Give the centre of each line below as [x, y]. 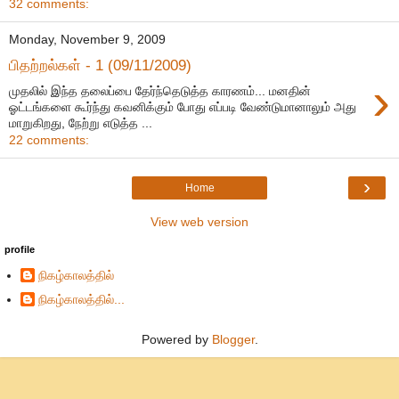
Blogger [233, 340]
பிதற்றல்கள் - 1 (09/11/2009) [100, 65]
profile [20, 249]
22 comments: [49, 139]
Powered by [176, 340]
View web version [199, 221]
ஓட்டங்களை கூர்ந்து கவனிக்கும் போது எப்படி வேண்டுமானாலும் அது [183, 106]
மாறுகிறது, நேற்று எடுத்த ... [81, 122]
